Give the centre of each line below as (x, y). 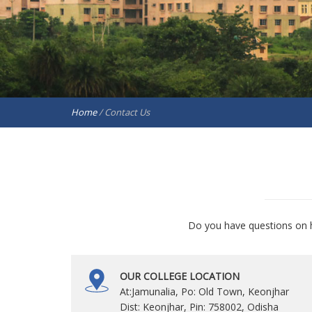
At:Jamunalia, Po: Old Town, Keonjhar (204, 291)
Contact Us (127, 112)
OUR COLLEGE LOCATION (180, 276)
